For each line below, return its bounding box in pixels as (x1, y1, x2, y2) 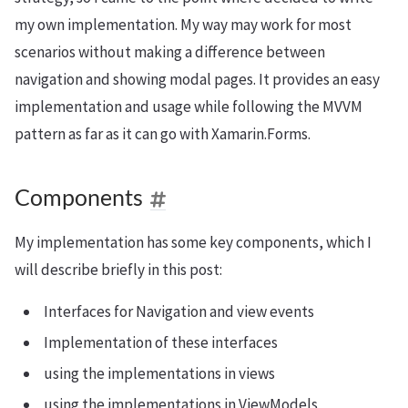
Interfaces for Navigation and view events (44, 301, 314, 321)
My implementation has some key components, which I (15, 231, 372, 252)
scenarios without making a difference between (15, 41, 325, 62)
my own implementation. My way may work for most (15, 14, 352, 35)
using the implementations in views (44, 362, 275, 383)
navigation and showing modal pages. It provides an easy (15, 68, 380, 89)
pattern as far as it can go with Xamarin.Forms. (15, 123, 311, 144)
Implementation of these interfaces (44, 331, 278, 352)
